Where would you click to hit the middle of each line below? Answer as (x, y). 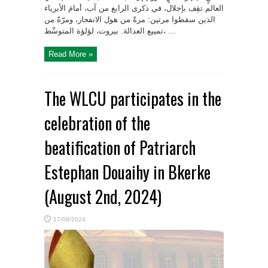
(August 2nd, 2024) (103, 197)
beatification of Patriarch (120, 148)
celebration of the (97, 123)
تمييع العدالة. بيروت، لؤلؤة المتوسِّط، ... (169, 31)
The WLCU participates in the (133, 99)
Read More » (71, 54)
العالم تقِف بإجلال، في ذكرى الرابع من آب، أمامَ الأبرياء (134, 8)
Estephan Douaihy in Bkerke (127, 172)
